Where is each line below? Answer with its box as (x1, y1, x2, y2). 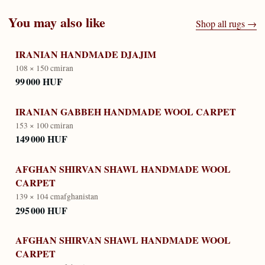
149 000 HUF (15, 132, 67, 146)
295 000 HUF (15, 203, 67, 217)
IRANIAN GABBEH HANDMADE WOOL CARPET (15, 104, 236, 118)
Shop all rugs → (196, 17, 257, 30)
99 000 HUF (15, 75, 63, 89)
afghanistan (60, 191, 98, 202)
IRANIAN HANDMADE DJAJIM (15, 47, 156, 61)
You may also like (8, 12, 105, 33)
